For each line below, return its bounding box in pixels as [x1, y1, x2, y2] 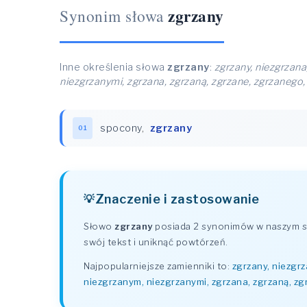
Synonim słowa [60, 5, 164, 27]
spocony [100, 122, 142, 134]
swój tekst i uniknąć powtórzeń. [84, 236, 228, 247]
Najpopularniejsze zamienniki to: [84, 260, 232, 271]
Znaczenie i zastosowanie [95, 191, 260, 206]
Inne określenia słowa [60, 61, 167, 73]
